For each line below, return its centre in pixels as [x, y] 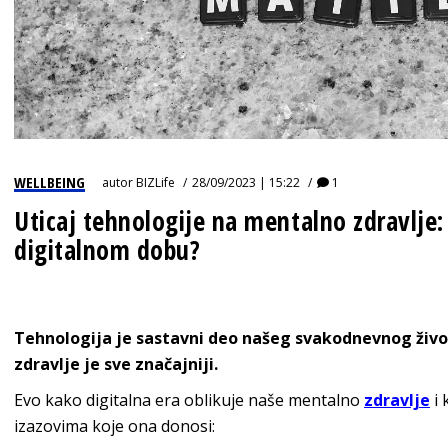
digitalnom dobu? [107, 249]
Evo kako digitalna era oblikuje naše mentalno [189, 399]
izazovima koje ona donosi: [114, 425]
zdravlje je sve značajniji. [120, 363]
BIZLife [155, 182]
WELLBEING [49, 181]
